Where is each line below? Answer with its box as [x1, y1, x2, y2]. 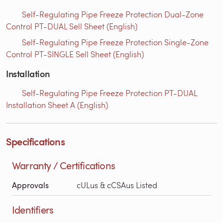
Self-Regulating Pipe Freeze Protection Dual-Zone [22, 8, 204, 19]
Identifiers [12, 202, 54, 217]
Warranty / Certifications [12, 158, 115, 172]
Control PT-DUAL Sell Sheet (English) [6, 20, 137, 31]
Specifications [6, 134, 65, 148]
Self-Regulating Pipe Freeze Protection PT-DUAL [22, 87, 197, 98]
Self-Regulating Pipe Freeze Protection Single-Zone [22, 36, 209, 47]
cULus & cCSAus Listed [77, 179, 157, 190]
